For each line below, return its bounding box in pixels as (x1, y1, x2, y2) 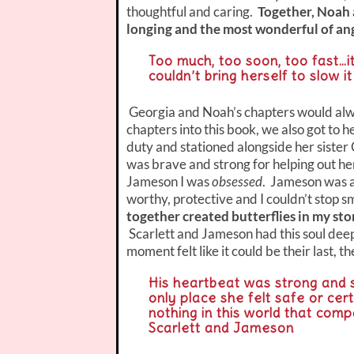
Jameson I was (126, 172, 212, 190)
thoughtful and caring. (126, 2, 255, 20)
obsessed (212, 172, 262, 190)
